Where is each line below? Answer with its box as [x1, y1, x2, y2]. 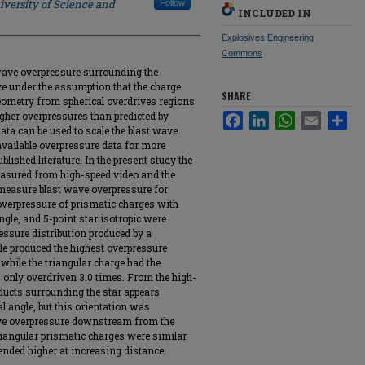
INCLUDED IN [238, 7, 311, 20]
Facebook [243, 111, 289, 123]
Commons [222, 48, 262, 58]
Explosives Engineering [222, 33, 314, 42]
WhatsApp [295, 111, 344, 123]
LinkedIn [269, 111, 309, 123]
